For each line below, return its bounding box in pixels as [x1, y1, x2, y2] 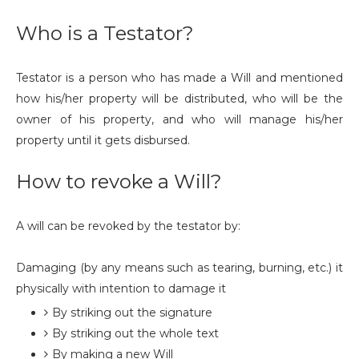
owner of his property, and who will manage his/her [16, 112, 343, 127]
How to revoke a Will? [16, 170, 222, 193]
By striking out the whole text [52, 326, 219, 341]
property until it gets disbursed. [16, 133, 190, 147]
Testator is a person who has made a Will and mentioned [16, 71, 343, 85]
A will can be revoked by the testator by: [16, 219, 240, 233]
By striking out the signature [52, 305, 216, 320]
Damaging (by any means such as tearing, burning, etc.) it [16, 260, 343, 275]
